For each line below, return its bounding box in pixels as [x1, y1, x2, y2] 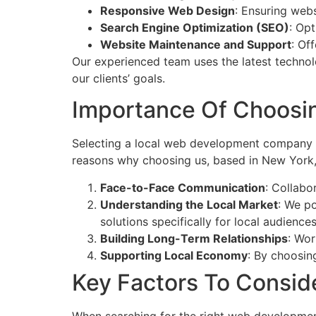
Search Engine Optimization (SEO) [100, 20, 289, 35]
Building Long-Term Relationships [100, 231, 288, 245]
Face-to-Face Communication [100, 180, 265, 195]
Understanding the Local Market [100, 197, 278, 212]
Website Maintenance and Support [100, 37, 291, 51]
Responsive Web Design [100, 3, 235, 18]
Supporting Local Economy [100, 248, 248, 262]
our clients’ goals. [72, 71, 165, 85]
